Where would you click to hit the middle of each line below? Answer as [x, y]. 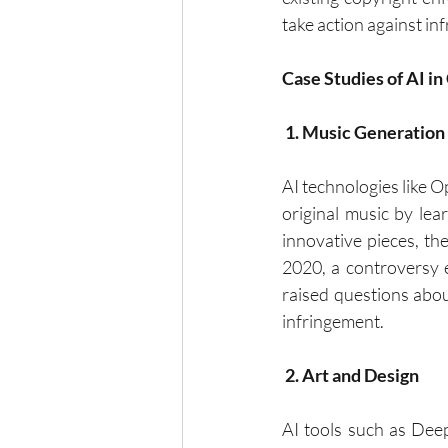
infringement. [333, 321]
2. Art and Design [352, 375]
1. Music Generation [365, 132]
